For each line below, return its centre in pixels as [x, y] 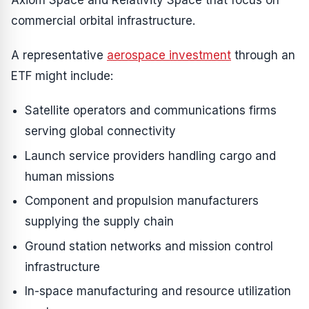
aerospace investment [169, 55]
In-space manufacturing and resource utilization [158, 291]
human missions [70, 176]
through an [263, 55]
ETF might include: [62, 76]
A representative [59, 55]
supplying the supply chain [99, 222]
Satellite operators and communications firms [151, 110]
